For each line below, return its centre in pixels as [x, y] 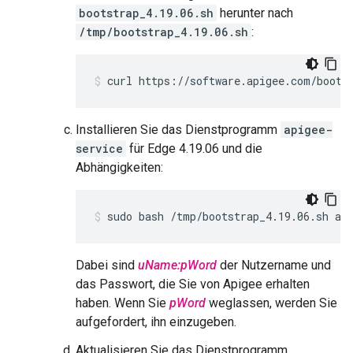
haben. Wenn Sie [123, 303]
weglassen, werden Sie [271, 303]
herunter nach [255, 13]
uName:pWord [177, 265]
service [99, 149]
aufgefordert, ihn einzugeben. [156, 322]
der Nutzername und [274, 265]
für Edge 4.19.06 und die [194, 149]
